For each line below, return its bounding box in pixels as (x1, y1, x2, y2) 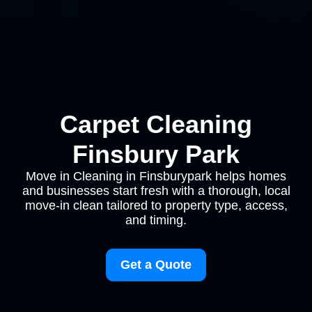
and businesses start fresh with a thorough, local (22, 184, 290, 198)
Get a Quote (120, 258, 192, 272)
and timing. (125, 213, 187, 227)
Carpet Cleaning (60, 110, 252, 139)
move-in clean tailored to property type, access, (24, 198, 288, 212)
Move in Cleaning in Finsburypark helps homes (26, 169, 286, 183)
